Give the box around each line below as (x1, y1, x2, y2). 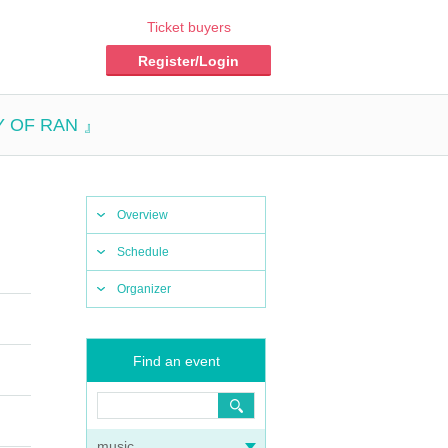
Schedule (117, 245, 169, 259)
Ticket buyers (146, 19, 231, 35)
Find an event (132, 353, 220, 369)
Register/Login (138, 53, 239, 69)
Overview (117, 208, 168, 222)
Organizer (117, 282, 171, 296)
